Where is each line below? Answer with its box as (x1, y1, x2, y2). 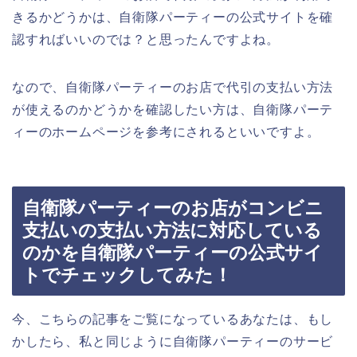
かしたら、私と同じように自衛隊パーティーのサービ (12, 335, 334, 349)
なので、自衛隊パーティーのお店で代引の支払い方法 (12, 80, 334, 94)
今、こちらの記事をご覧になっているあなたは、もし (12, 312, 334, 327)
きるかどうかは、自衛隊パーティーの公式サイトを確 (12, 10, 334, 24)
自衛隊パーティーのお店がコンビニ (22, 198, 324, 219)
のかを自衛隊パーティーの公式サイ (22, 242, 323, 264)
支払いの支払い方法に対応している (22, 220, 322, 241)
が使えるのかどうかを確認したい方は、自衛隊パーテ (12, 102, 334, 116)
